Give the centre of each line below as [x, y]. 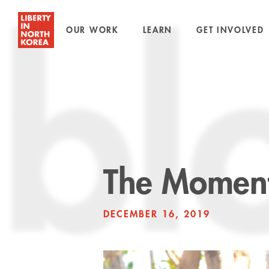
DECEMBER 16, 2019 [157, 214]
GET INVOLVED [230, 30]
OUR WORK [92, 30]
